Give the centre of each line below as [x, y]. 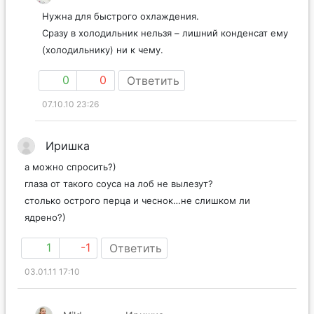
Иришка [68, 145]
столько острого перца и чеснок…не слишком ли [137, 200]
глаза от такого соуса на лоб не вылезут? [119, 183]
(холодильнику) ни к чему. [103, 49]
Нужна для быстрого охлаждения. [121, 16]
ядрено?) [45, 217]
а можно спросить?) [70, 166]
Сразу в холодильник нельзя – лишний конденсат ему [165, 33]
